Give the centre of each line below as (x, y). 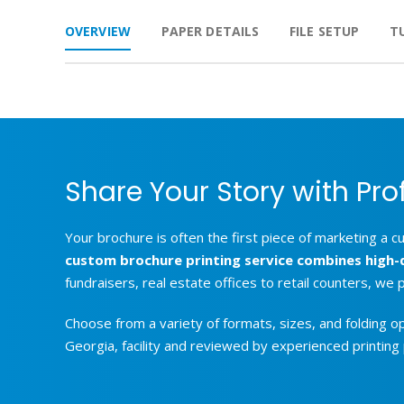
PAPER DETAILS (210, 31)
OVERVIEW (98, 31)
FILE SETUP (325, 31)
